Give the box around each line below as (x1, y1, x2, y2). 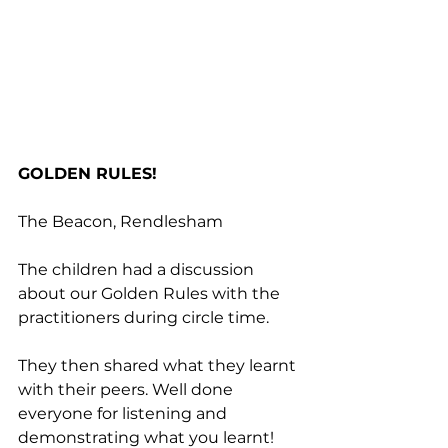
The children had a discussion (18, 260, 258, 280)
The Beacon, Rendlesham (18, 212, 223, 232)
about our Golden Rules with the (18, 284, 284, 304)
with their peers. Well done (18, 380, 237, 400)
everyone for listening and (18, 404, 231, 424)
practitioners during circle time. (18, 308, 273, 328)
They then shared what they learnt (18, 356, 300, 376)
